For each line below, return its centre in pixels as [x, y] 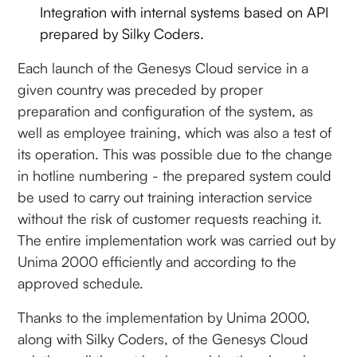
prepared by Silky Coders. [122, 33]
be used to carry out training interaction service [165, 196]
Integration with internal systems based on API [184, 12]
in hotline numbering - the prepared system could [175, 175]
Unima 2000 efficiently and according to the [157, 261]
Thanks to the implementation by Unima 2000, [164, 317]
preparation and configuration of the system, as [166, 110]
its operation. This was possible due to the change [175, 153]
